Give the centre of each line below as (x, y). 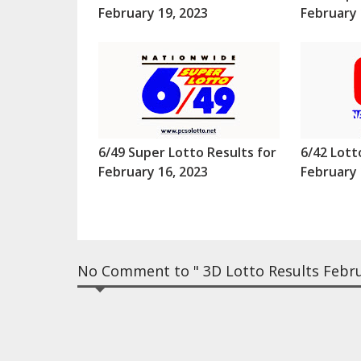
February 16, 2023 (153, 172)
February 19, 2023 (153, 13)
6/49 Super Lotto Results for (187, 153)
